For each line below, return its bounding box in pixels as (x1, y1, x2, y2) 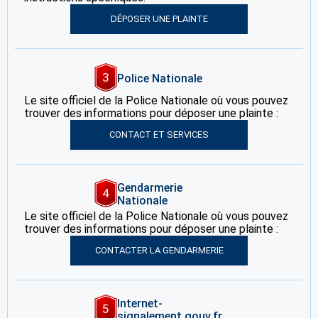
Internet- (117, 297, 163, 311)
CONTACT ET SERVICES (109, 129, 209, 141)
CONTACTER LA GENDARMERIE (94, 245, 224, 256)
